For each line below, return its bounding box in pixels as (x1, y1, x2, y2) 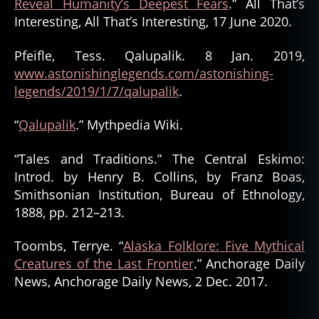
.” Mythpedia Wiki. (75, 116, 183, 133)
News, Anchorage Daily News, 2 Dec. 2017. (14, 273, 268, 290)
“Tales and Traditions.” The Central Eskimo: (14, 150, 305, 167)
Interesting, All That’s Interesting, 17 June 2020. (14, 13, 292, 30)
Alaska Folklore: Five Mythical (123, 237, 305, 254)
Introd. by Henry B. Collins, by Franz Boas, (14, 167, 305, 185)
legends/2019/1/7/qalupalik (14, 82, 179, 100)
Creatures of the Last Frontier (14, 255, 194, 272)
